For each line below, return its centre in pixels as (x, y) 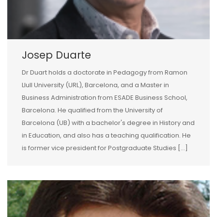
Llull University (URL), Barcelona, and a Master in (95, 85)
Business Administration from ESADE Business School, (105, 97)
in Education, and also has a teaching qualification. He (106, 135)
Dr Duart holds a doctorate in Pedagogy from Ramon (105, 72)
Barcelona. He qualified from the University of (92, 110)
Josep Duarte (56, 55)
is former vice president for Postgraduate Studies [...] (105, 148)
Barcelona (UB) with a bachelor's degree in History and (108, 123)
